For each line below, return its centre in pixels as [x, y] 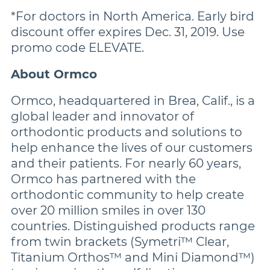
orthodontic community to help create [127, 195]
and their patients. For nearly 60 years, [126, 163]
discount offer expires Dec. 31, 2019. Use [128, 32]
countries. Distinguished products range [133, 226]
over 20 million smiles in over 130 [108, 210]
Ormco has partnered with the [103, 179]
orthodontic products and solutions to [127, 132]
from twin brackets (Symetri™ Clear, [120, 242]
